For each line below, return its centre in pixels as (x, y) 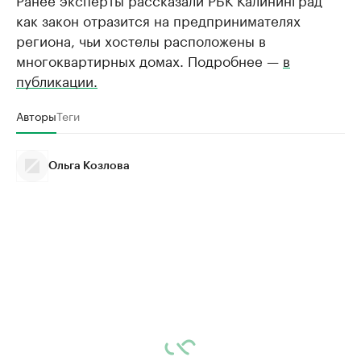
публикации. (57, 80)
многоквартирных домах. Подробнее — (149, 60)
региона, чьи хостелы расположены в (141, 40)
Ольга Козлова (89, 166)
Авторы (36, 116)
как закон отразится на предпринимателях (158, 20)
